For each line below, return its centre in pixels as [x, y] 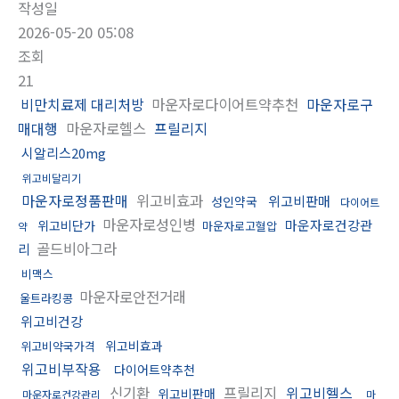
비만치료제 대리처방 [82, 104]
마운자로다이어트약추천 [225, 104]
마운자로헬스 [106, 128]
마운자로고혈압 [240, 225]
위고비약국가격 [58, 346]
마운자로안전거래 [130, 296]
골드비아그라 [74, 248]
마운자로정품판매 [75, 200]
